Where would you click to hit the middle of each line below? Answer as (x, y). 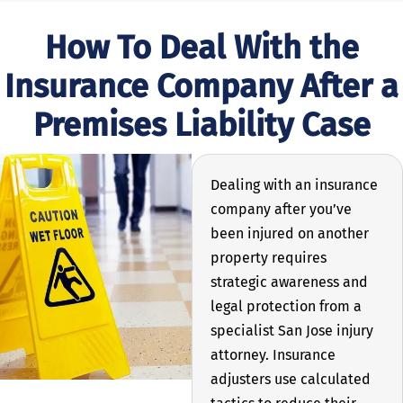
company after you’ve (281, 209)
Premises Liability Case (201, 125)
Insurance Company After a (201, 86)
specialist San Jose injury (291, 330)
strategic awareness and (289, 282)
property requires (268, 257)
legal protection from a (286, 306)
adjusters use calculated (290, 379)
